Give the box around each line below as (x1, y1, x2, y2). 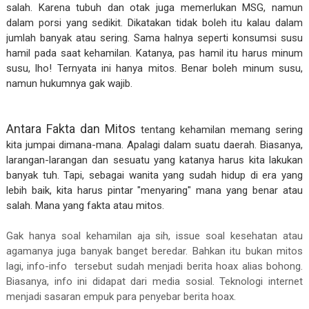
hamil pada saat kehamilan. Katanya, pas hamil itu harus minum (6, 47, 303, 59)
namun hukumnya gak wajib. (6, 77, 132, 90)
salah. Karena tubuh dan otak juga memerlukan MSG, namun (6, 1, 303, 14)
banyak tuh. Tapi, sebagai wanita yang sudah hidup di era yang (6, 169, 303, 181)
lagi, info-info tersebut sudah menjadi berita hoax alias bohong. (6, 260, 303, 272)
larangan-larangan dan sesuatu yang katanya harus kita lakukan (6, 154, 303, 166)
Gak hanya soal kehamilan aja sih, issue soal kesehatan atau (6, 230, 303, 242)
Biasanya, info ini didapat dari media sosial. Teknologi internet (6, 275, 303, 288)
